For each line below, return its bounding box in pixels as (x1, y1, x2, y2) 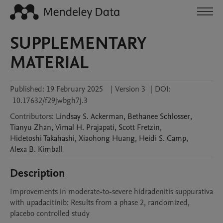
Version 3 (115, 84, 145, 95)
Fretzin (137, 122, 160, 133)
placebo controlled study (10, 208, 90, 219)
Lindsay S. (56, 111, 89, 122)
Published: (10, 84, 44, 95)
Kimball (38, 144, 63, 155)
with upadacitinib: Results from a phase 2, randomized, (10, 197, 190, 208)
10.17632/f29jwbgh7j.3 (12, 95, 88, 106)
